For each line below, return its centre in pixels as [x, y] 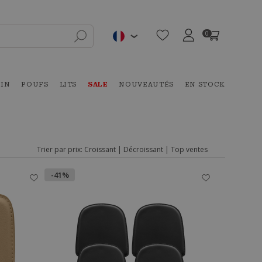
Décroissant [143, 149]
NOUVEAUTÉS [146, 85]
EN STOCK [205, 85]
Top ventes [189, 149]
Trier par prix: [60, 149]
